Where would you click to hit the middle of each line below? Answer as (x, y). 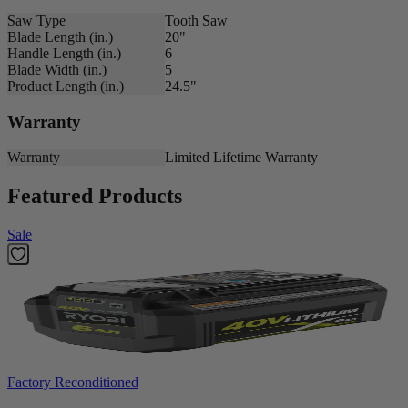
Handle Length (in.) (64, 54)
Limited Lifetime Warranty (241, 157)
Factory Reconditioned (73, 382)
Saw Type (36, 21)
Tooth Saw (196, 21)
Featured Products (95, 195)
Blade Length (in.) (60, 37)
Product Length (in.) (66, 87)
